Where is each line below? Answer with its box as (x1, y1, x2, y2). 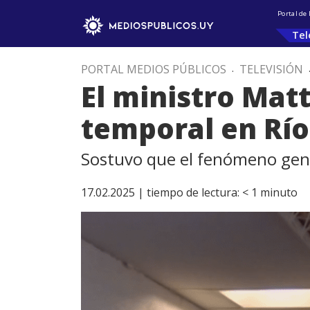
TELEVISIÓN (239, 62, 303, 77)
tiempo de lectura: (147, 185, 239, 200)
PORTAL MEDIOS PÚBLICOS (81, 62, 226, 77)
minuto (260, 185, 298, 200)
